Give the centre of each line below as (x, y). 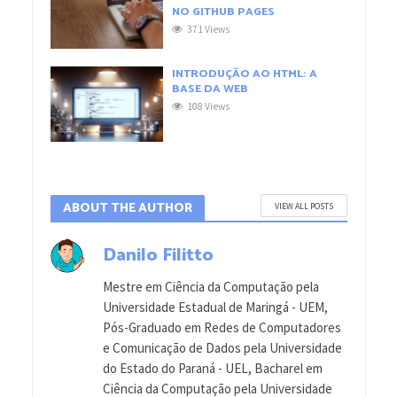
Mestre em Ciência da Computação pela (210, 287)
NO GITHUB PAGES (224, 12)
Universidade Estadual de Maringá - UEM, (215, 307)
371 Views (209, 29)
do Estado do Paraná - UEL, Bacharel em (212, 369)
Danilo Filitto (158, 256)
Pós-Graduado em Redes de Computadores (222, 328)
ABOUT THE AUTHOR (127, 208)
